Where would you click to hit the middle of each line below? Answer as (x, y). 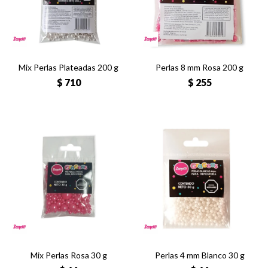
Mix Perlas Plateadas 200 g (68, 67)
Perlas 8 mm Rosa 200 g (200, 67)
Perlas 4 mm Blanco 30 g (200, 255)
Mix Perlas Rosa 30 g (68, 255)
